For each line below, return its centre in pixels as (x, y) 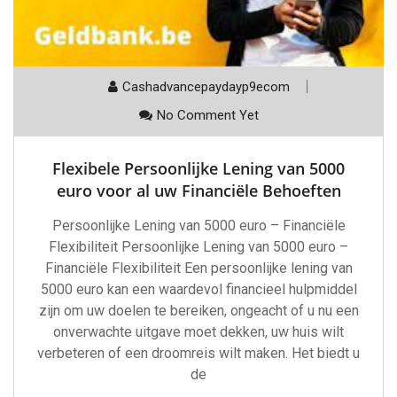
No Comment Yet (207, 115)
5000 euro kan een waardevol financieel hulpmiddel (198, 289)
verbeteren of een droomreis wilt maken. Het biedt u (198, 353)
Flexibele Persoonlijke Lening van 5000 (198, 168)
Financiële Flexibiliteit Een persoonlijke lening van (198, 268)
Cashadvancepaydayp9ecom (206, 86)
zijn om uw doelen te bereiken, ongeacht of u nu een (198, 310)
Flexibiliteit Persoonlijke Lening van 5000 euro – (198, 246)
